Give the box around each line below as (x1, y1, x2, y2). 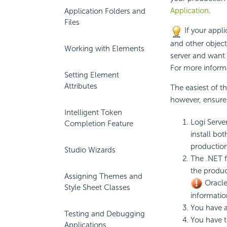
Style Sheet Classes (64, 183, 130, 192)
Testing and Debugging (64, 209, 145, 218)
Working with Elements (64, 44, 144, 53)
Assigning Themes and (64, 172, 142, 181)
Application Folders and (64, 7, 145, 16)
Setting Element (64, 70, 119, 80)
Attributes (64, 82, 97, 91)
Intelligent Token (64, 108, 122, 117)
